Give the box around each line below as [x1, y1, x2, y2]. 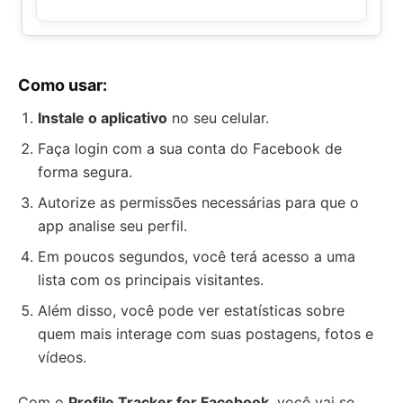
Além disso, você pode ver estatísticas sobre [38, 300, 345, 319]
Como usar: [18, 75, 107, 94]
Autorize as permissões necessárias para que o [38, 193, 359, 211]
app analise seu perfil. [38, 216, 187, 235]
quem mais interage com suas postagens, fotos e [38, 324, 373, 343]
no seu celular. [167, 108, 269, 127]
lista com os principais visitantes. [38, 270, 264, 289]
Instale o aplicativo [38, 108, 167, 127]
